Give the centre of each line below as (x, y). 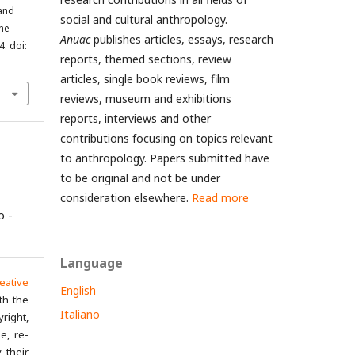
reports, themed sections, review (146, 59)
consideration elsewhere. (126, 197)
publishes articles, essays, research (182, 39)
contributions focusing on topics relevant (166, 138)
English (78, 290)
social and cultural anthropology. (144, 19)
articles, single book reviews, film (145, 78)
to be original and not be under (140, 177)
